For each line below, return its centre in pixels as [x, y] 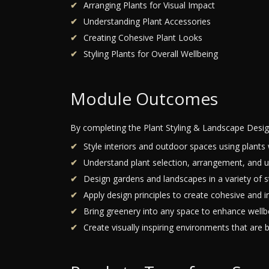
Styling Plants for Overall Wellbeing [151, 53]
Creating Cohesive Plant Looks [143, 37]
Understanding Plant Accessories [147, 21]
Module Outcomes [144, 98]
